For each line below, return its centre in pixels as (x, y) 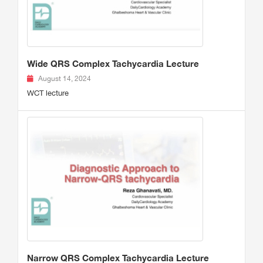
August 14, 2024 (65, 78)
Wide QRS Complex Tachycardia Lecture (113, 63)
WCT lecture (48, 93)
